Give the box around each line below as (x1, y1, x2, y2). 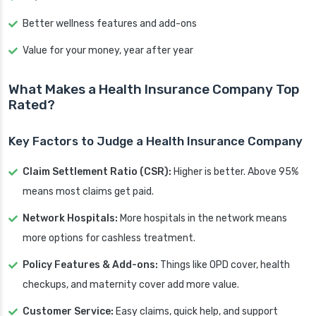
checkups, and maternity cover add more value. (23, 279, 239, 291)
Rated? (8, 97, 55, 114)
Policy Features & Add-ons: (23, 259, 158, 272)
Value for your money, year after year (23, 44, 193, 57)
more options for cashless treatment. (23, 232, 195, 245)
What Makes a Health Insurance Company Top (8, 81, 299, 98)
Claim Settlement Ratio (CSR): (23, 166, 171, 178)
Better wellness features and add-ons (23, 18, 197, 30)
